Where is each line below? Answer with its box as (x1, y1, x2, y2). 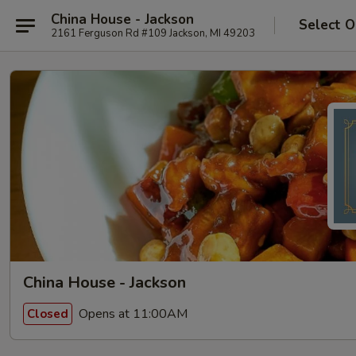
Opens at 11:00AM (75, 304, 188, 323)
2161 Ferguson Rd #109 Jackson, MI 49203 (51, 25, 255, 41)
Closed (27, 305, 68, 322)
